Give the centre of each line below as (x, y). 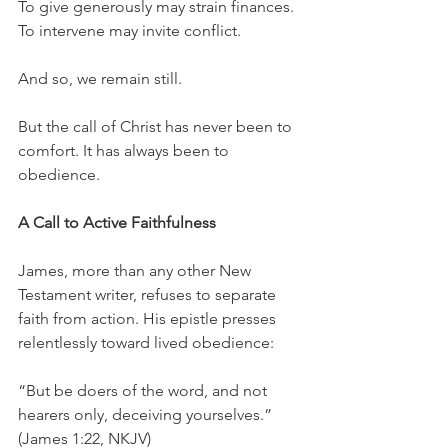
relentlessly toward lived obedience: (146, 343)
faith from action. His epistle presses (149, 319)
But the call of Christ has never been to (157, 127)
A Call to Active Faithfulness (117, 223)
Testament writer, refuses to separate (149, 295)
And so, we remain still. (100, 79)
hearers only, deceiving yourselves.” (147, 415)
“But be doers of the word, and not (144, 391)
